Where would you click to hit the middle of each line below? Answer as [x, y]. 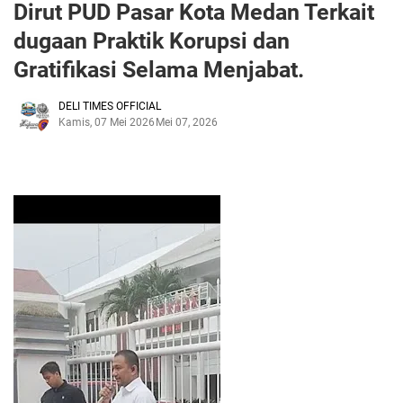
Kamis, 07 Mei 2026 [107, 122]
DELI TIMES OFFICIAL [110, 106]
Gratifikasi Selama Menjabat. [159, 69]
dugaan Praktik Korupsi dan [152, 40]
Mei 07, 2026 [187, 122]
